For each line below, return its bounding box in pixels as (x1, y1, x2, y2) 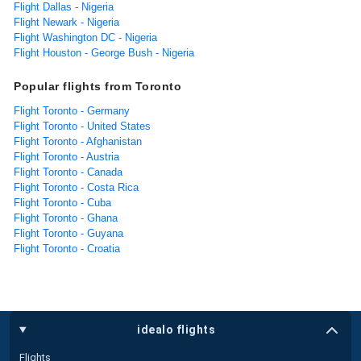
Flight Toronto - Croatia (14, 242, 120, 255)
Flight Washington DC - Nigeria (14, 31, 157, 44)
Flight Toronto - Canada (14, 165, 122, 178)
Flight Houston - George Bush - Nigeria (14, 46, 194, 59)
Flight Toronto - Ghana (14, 211, 118, 224)
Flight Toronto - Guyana (14, 226, 123, 239)
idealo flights (137, 323, 216, 336)
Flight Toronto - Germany (14, 104, 130, 117)
